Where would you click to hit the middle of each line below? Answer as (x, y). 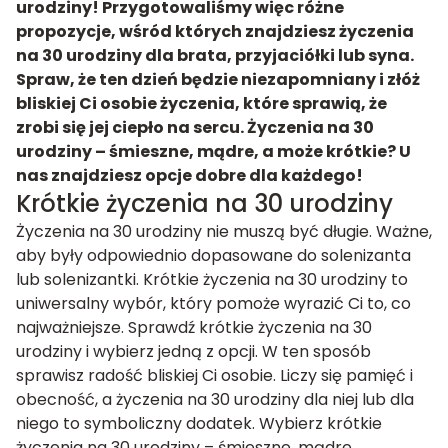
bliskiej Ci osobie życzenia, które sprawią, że (201, 103)
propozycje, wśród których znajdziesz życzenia (215, 31)
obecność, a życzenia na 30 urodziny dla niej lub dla (215, 399)
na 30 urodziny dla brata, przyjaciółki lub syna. (215, 55)
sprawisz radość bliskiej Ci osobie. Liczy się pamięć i (214, 375)
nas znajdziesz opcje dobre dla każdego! (189, 175)
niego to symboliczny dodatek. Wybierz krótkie (199, 423)
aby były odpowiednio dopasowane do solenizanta (213, 255)
